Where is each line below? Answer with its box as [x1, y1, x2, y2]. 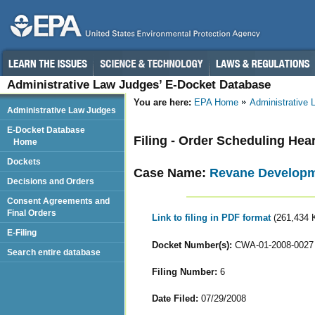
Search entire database [7, 247, 101, 257]
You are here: [134, 97, 191, 108]
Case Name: [134, 165, 210, 180]
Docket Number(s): [151, 239, 232, 250]
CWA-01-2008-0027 [231, 239, 314, 250]
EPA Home [194, 97, 238, 108]
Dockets [7, 157, 41, 166]
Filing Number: [151, 266, 217, 277]
